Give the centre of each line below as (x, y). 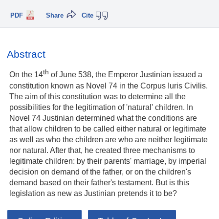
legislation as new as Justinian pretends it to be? (93, 193)
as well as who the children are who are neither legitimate (109, 139)
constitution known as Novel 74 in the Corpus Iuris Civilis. (109, 85)
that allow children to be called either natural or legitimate (108, 128)
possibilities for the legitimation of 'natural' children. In (101, 107)
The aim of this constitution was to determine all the (98, 96)
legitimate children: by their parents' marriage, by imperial (108, 161)
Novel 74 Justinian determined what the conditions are (103, 118)
